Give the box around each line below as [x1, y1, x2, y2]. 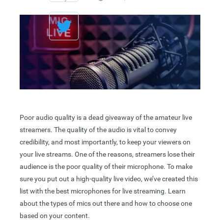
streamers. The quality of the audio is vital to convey [20, 126, 177, 134]
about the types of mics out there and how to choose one [20, 199, 192, 208]
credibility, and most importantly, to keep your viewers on [20, 138, 191, 146]
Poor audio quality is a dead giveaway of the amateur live [20, 113, 192, 122]
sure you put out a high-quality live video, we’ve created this [20, 175, 198, 183]
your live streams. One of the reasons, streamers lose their [20, 150, 195, 159]
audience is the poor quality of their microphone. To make [20, 163, 192, 171]
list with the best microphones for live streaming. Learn [20, 187, 186, 195]
